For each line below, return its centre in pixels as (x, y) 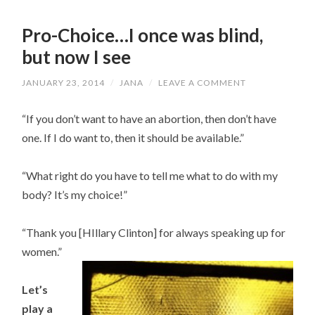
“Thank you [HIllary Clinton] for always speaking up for (154, 233)
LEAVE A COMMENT (202, 82)
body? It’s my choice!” (75, 194)
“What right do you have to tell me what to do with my (150, 175)
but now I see (77, 57)
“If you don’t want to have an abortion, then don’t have (149, 118)
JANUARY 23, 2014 (64, 82)
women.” (42, 252)
